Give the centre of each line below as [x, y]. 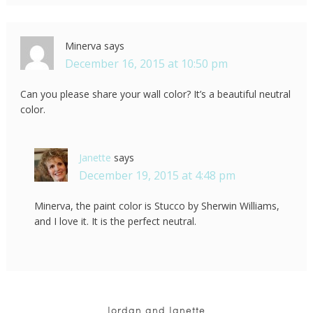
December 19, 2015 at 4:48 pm [157, 176]
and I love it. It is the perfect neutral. [115, 221]
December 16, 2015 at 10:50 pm [146, 64]
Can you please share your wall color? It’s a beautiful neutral [155, 94]
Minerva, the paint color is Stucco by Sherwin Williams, [156, 206]
